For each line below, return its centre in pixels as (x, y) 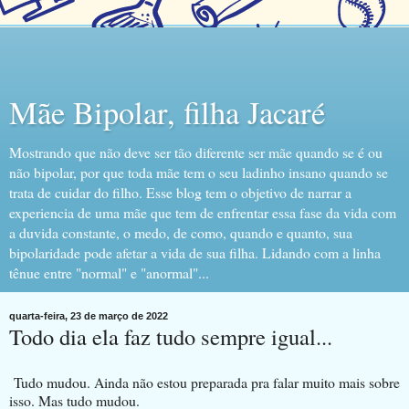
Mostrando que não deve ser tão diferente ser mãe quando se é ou (196, 152)
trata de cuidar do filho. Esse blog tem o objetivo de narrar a (180, 192)
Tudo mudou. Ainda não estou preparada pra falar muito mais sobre (204, 382)
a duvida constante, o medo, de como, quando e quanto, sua (181, 232)
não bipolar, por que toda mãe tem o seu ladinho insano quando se (199, 172)
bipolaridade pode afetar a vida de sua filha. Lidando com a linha (195, 252)
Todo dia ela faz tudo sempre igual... (171, 336)
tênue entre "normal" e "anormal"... (109, 273)
